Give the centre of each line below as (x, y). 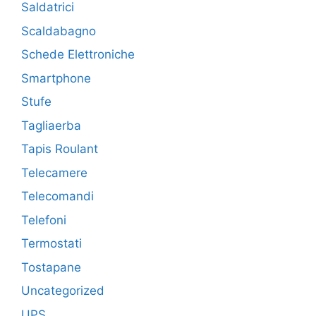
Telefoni (44, 220)
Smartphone (56, 78)
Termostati (51, 244)
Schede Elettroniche (78, 55)
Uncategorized (63, 291)
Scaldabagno (59, 31)
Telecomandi (57, 196)
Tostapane (51, 267)
